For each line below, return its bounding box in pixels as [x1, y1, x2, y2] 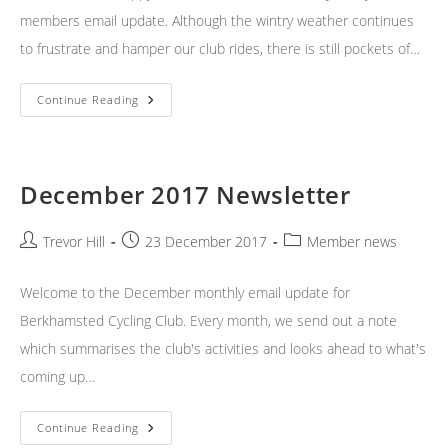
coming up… [20, 367, 95, 387]
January [138, 90, 196, 110]
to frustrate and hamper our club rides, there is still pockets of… [20, 39, 420, 59]
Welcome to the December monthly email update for [20, 283, 350, 303]
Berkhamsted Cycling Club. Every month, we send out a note [20, 311, 397, 331]
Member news [307, 232, 397, 252]
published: [121, 252, 193, 272]
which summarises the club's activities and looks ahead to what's [20, 339, 426, 359]
